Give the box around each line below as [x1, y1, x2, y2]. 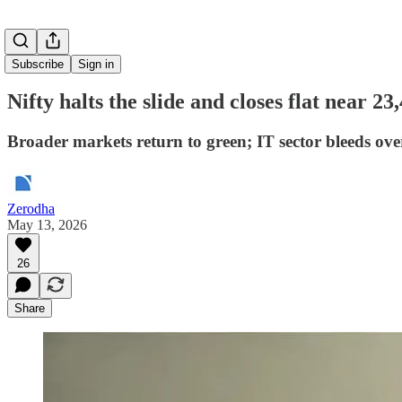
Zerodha [7, 200, 55, 216]
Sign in [78, 57, 114, 71]
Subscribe [12, 57, 64, 71]
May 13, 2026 [7, 216, 87, 232]
